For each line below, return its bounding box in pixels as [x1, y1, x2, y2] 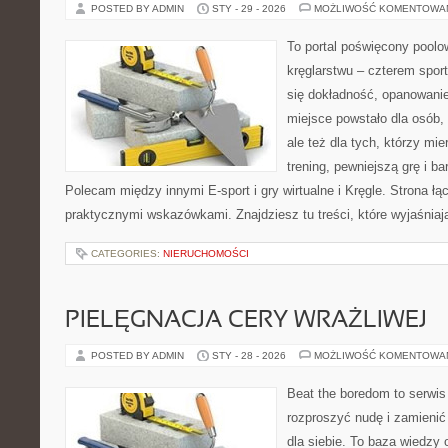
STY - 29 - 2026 [212, 3, 286, 14]
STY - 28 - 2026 [212, 350, 286, 361]
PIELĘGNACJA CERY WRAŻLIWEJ [65, 310, 427, 332]
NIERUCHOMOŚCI [163, 248, 249, 259]
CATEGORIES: [91, 248, 163, 259]
